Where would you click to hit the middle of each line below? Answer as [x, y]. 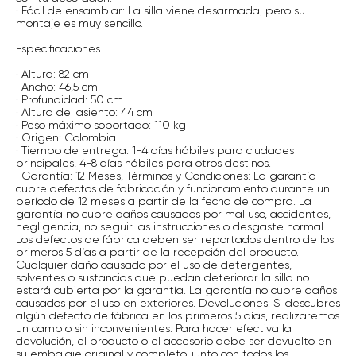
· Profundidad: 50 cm [70, 99]
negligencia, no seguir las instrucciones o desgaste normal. [171, 226]
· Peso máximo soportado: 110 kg [101, 125]
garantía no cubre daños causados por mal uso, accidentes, [173, 214]
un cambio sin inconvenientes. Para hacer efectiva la [154, 328]
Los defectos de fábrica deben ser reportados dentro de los [175, 239]
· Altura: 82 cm [52, 74]
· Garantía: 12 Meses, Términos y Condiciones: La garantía [166, 176]
